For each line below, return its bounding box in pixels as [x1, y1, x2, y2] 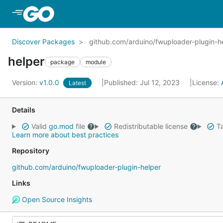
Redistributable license [111, 122, 190, 130]
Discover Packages [12, 37, 75, 46]
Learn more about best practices [12, 130, 118, 139]
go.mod [48, 122, 74, 130]
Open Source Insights [19, 195, 92, 204]
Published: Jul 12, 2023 [104, 78, 182, 87]
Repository [12, 146, 49, 155]
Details [12, 106, 35, 114]
